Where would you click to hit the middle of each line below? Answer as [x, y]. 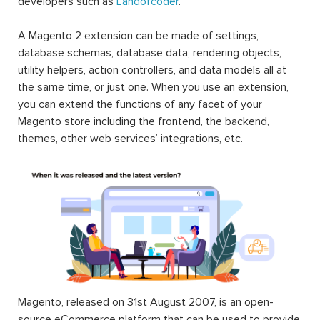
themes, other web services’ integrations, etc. [130, 139]
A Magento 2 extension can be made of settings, [138, 36]
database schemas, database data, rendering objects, [150, 53]
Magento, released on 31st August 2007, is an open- [146, 302]
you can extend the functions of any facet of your [140, 105]
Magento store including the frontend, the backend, [144, 122]
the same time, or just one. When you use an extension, [153, 87]
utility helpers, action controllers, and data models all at [152, 70]
